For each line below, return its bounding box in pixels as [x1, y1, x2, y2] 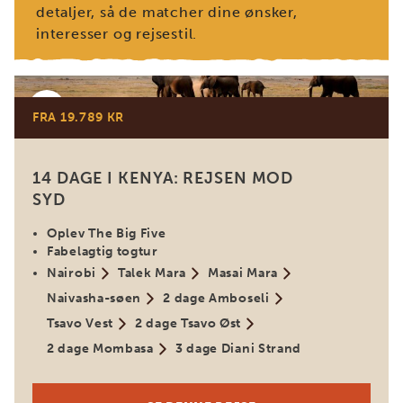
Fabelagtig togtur [47, 244, 158, 259]
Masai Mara [207, 265, 278, 281]
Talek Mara [117, 265, 186, 281]
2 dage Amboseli [163, 291, 270, 306]
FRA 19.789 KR [32, 110, 125, 125]
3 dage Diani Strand [175, 341, 302, 356]
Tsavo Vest [47, 316, 113, 331]
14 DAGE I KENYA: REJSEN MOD [32, 168, 294, 188]
